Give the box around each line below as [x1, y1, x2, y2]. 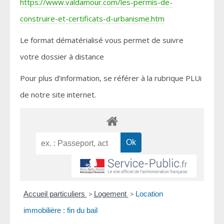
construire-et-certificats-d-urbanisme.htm [20, 13, 164, 24]
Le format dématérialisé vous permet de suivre [20, 35, 183, 45]
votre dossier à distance [20, 51, 104, 62]
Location [135, 189, 163, 198]
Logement [93, 189, 128, 198]
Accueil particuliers [23, 189, 87, 198]
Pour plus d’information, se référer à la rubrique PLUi [20, 73, 201, 83]
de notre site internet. [20, 89, 96, 100]
